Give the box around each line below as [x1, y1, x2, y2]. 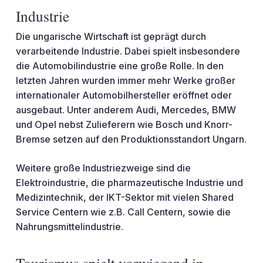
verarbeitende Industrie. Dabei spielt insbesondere [15, 45, 240, 57]
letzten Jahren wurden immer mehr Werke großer [15, 75, 235, 86]
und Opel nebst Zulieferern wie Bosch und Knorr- [15, 119, 232, 130]
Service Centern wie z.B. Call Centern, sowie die [15, 206, 231, 218]
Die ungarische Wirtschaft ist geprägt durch [15, 31, 206, 42]
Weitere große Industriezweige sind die [15, 162, 191, 174]
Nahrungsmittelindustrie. [15, 221, 123, 232]
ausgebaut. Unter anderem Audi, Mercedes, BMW [15, 104, 236, 116]
